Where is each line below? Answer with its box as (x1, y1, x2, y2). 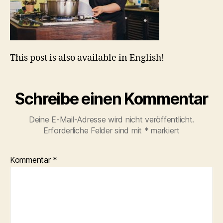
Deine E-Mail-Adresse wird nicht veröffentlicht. (28, 114, 195, 124)
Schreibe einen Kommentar (14, 89, 209, 109)
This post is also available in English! (10, 52, 164, 64)
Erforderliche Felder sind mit (43, 125, 144, 135)
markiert (148, 125, 180, 135)
